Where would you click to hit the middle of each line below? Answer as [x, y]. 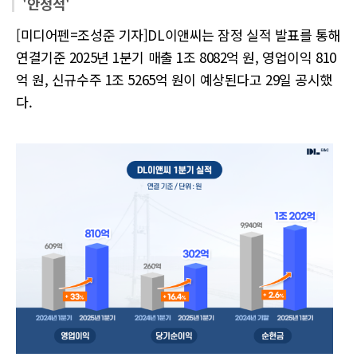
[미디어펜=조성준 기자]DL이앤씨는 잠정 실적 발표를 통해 [178, 35]
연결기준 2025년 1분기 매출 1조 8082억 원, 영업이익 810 [176, 57]
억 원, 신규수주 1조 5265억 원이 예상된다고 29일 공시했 [174, 79]
